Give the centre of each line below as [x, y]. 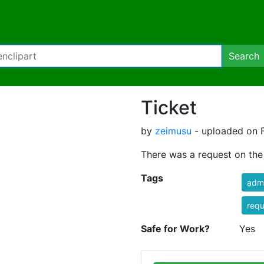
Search [244, 56]
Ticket [169, 108]
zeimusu [173, 131]
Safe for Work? [175, 229]
